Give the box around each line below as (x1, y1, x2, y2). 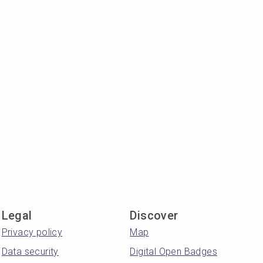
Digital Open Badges (130, 246, 217, 257)
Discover (130, 208, 178, 222)
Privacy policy (1, 227, 63, 238)
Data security (1, 246, 59, 257)
